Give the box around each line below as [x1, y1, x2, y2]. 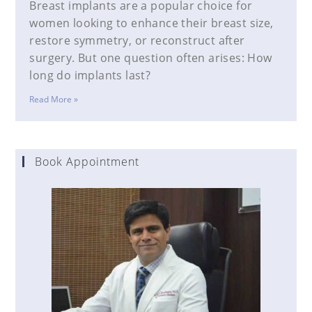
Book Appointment [35, 154, 140, 170]
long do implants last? [29, 68, 151, 84]
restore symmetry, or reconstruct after [29, 33, 245, 49]
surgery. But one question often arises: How [29, 50, 272, 66]
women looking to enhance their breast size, [29, 15, 274, 31]
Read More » [29, 93, 79, 106]
